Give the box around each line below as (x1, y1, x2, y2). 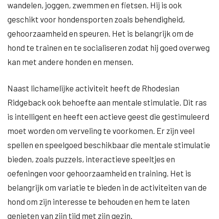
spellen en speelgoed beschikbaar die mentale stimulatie (7, 140, 210, 150)
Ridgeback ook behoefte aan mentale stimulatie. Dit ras (7, 97, 207, 107)
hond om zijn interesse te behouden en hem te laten (7, 197, 190, 206)
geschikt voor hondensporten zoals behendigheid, (7, 14, 185, 24)
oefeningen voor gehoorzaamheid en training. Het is (7, 168, 191, 178)
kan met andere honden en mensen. (7, 57, 133, 66)
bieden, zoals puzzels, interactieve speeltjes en (7, 154, 175, 164)
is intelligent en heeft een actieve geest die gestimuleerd (7, 111, 209, 121)
